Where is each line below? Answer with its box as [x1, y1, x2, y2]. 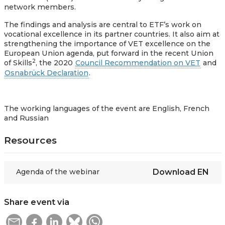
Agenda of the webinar [16, 167, 99, 177]
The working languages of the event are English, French [4, 103, 209, 113]
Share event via [4, 197, 69, 207]
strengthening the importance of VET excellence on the [4, 39, 210, 48]
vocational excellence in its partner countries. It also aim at [4, 29, 219, 39]
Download [153, 167, 197, 177]
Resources [4, 135, 57, 147]
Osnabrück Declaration [4, 68, 88, 77]
